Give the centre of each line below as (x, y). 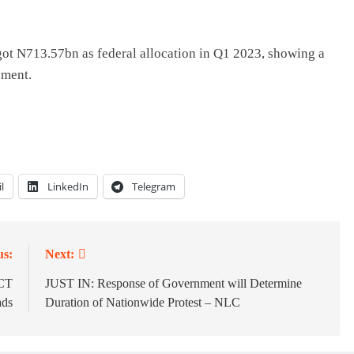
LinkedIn (68, 186)
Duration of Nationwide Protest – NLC (143, 302)
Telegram (154, 186)
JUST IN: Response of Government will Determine (173, 283)
